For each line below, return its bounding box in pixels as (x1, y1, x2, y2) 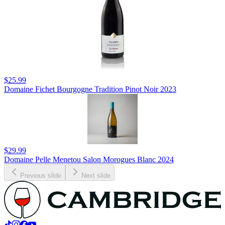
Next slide (81, 172, 110, 180)
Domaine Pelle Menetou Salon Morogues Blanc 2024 (4, 155, 174, 164)
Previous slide (20, 172, 61, 180)
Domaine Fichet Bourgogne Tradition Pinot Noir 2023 (4, 85, 176, 94)
